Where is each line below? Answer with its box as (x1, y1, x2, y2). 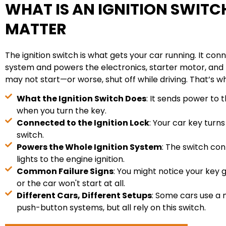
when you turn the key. (16, 105, 106, 117)
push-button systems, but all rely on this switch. (16, 202, 206, 214)
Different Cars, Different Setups (16, 190, 152, 202)
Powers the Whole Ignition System (16, 141, 162, 153)
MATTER (5, 18, 67, 40)
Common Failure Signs (16, 165, 114, 178)
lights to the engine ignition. (16, 153, 125, 165)
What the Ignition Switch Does (16, 93, 146, 105)
